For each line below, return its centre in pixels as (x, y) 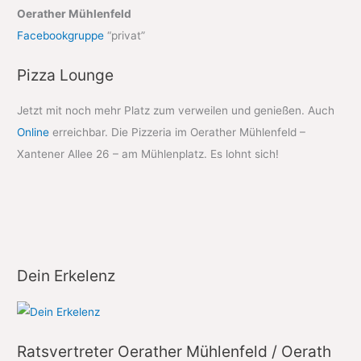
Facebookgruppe (61, 36)
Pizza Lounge (66, 75)
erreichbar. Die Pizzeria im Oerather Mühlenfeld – (178, 133)
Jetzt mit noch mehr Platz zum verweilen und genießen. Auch (176, 111)
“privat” (125, 36)
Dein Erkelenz (66, 276)
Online (33, 133)
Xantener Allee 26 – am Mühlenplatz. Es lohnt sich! (148, 154)
